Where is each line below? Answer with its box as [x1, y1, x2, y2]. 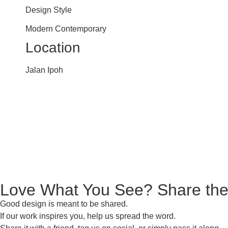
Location [25, 40, 80, 55]
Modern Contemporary [25, 24, 106, 33]
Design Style [25, 6, 72, 14]
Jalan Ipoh [25, 66, 63, 74]
